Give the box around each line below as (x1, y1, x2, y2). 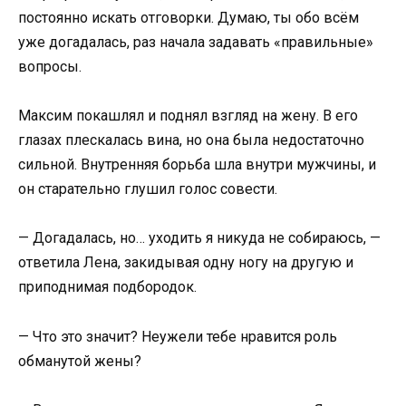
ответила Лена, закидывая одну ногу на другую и (18, 254, 353, 272)
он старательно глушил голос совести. (18, 180, 277, 198)
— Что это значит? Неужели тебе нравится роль (18, 327, 337, 345)
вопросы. (18, 58, 82, 75)
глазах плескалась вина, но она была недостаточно (18, 131, 364, 150)
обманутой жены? (18, 352, 141, 370)
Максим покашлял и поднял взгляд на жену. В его (18, 107, 358, 125)
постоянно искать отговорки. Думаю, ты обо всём (18, 9, 359, 26)
